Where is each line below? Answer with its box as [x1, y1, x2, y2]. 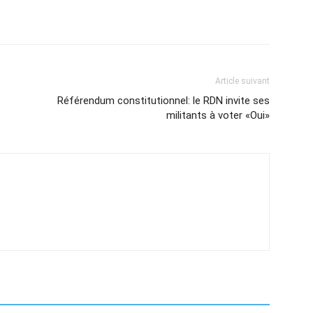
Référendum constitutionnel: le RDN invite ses [57, 94, 270, 108]
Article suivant [215, 76, 270, 87]
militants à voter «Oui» [166, 109, 270, 122]
